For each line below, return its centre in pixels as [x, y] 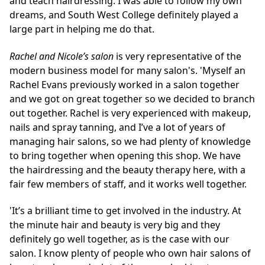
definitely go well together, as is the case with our [119, 239]
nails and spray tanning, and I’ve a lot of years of [117, 127]
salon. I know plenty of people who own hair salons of [130, 253]
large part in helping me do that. [82, 29]
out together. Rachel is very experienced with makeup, [130, 113]
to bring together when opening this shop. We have [125, 155]
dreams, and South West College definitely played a [124, 15]
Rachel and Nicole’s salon [63, 56]
